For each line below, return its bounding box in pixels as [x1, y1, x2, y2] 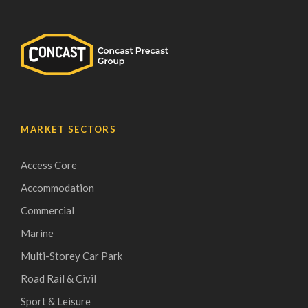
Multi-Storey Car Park [21, 249, 122, 262]
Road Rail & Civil [21, 272, 96, 285]
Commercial [21, 203, 74, 217]
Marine [21, 226, 54, 239]
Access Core [21, 158, 77, 171]
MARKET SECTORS [21, 123, 116, 135]
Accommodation [21, 181, 94, 194]
